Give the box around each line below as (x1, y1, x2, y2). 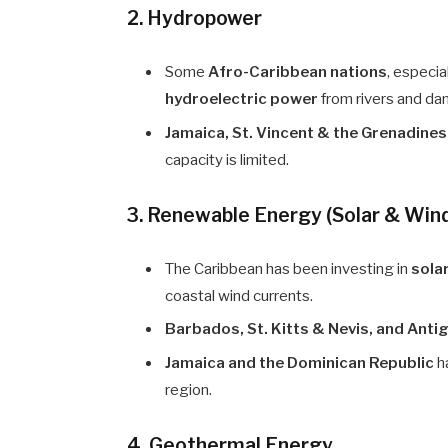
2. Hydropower (127, 6, 263, 31)
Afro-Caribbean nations (208, 63, 388, 82)
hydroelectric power (165, 90, 319, 109)
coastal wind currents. (165, 286, 314, 305)
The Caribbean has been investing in (165, 259, 412, 278)
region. (165, 380, 213, 399)
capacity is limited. (165, 150, 290, 169)
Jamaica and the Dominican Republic (165, 353, 435, 372)
